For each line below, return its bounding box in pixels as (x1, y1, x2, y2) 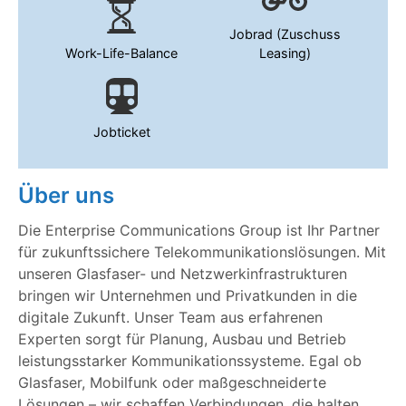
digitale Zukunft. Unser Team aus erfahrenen (18, 308, 323, 327)
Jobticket (92, 124, 150, 140)
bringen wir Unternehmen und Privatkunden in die (18, 286, 357, 305)
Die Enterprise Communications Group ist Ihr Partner (18, 221, 380, 240)
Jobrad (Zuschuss (228, 25, 341, 42)
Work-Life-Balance (65, 44, 178, 61)
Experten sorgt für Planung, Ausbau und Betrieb (18, 330, 346, 349)
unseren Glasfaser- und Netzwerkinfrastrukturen (18, 265, 347, 284)
